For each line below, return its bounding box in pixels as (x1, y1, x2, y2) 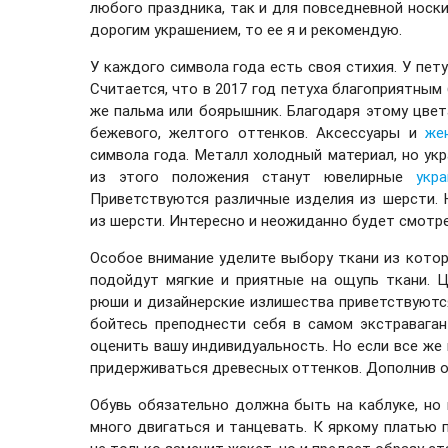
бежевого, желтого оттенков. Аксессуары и (89, 122, 426, 142)
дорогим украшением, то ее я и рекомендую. (89, 19, 402, 39)
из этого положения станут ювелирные (89, 166, 417, 186)
